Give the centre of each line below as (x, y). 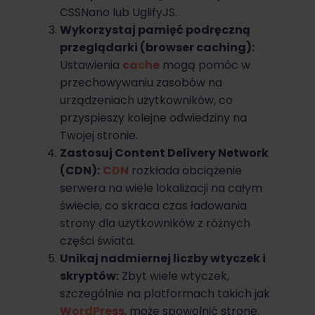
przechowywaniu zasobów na (141, 82)
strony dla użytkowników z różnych (155, 223)
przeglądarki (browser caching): (157, 47)
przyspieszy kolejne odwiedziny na (153, 117)
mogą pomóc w (205, 65)
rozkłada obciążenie (185, 170)
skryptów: (89, 276)
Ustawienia (91, 65)
